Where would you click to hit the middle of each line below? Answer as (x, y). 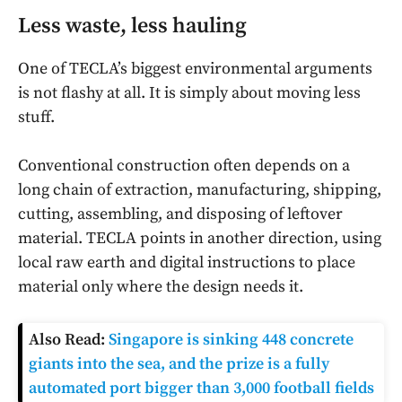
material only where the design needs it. (161, 287)
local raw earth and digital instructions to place (187, 263)
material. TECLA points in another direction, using (200, 239)
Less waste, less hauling (132, 26)
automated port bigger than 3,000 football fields (201, 389)
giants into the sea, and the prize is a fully (179, 364)
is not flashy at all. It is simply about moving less (189, 93)
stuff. (36, 118)
